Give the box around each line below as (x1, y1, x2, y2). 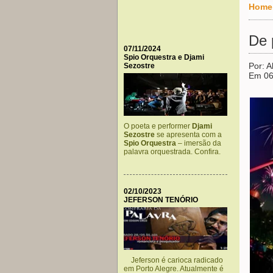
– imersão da (176, 139, 221, 147)
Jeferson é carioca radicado (124, 256, 223, 264)
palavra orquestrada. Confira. (124, 147, 221, 156)
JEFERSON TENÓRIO (124, 196, 198, 204)
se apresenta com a (155, 130, 222, 139)
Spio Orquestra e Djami (124, 53, 204, 62)
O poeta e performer (124, 122, 192, 130)
